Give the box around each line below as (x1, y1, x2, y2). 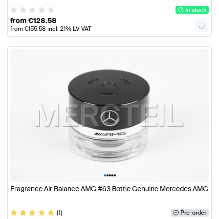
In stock (185, 6, 206, 14)
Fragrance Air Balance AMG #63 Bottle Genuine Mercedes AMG (10, 184, 208, 193)
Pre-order (180, 208, 206, 217)
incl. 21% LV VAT (46, 25, 91, 33)
